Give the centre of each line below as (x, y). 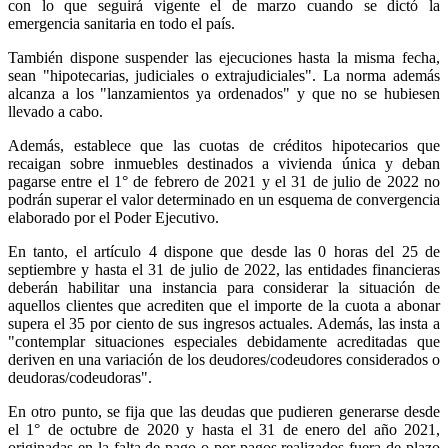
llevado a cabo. (55, 111)
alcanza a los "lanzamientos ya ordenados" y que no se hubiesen (224, 93)
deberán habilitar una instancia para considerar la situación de (224, 287)
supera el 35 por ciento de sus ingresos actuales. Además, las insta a (224, 323)
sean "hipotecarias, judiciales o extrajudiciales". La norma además (224, 75)
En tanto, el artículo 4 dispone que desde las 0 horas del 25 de (224, 251)
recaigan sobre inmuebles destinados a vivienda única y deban (224, 163)
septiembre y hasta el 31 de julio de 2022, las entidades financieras (224, 269)
